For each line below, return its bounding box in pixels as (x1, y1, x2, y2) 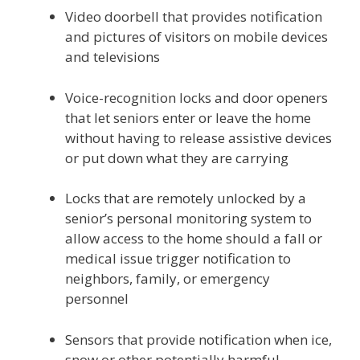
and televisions (65, 47, 160, 66)
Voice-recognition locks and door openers (65, 88, 328, 107)
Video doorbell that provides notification (65, 7, 322, 26)
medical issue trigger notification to (65, 249, 291, 268)
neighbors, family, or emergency (65, 269, 270, 288)
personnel (65, 289, 129, 308)
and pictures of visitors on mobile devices (65, 27, 328, 46)
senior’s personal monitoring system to (65, 209, 312, 227)
